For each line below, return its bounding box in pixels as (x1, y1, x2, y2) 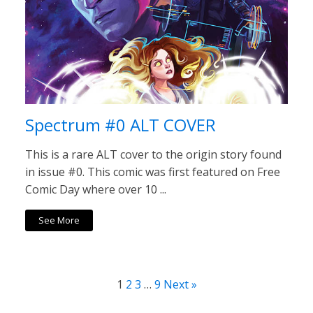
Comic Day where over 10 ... (25, 181, 166, 197)
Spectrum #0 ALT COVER (25, 112, 216, 136)
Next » (163, 276, 197, 292)
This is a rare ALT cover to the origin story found (25, 146, 282, 162)
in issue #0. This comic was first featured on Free (25, 163, 280, 180)
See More (38, 214, 80, 227)
